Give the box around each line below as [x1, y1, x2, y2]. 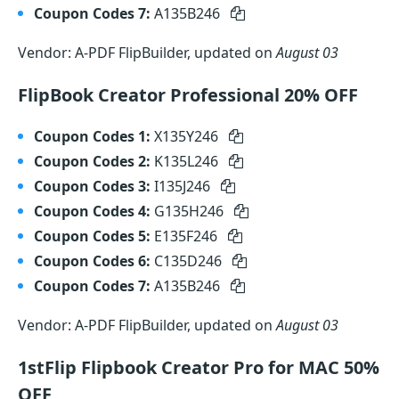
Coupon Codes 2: [34, 151, 151, 171]
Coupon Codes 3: [34, 176, 151, 196]
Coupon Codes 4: [34, 201, 151, 221]
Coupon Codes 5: [34, 226, 151, 246]
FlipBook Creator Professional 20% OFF [18, 83, 358, 107]
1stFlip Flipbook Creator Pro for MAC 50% [18, 355, 379, 379]
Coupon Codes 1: [34, 126, 151, 146]
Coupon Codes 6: [34, 251, 151, 271]
